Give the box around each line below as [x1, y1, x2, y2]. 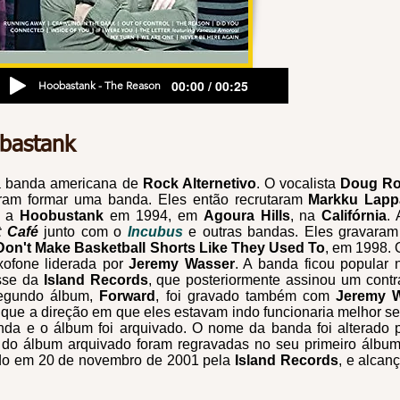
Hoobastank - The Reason [38, 79, 161, 92]
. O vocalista [255, 176, 341, 191]
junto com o [37, 224, 128, 239]
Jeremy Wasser [122, 256, 235, 271]
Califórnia [321, 208, 387, 223]
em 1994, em [103, 208, 204, 223]
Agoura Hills [203, 208, 290, 223]
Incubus [127, 224, 183, 239]
